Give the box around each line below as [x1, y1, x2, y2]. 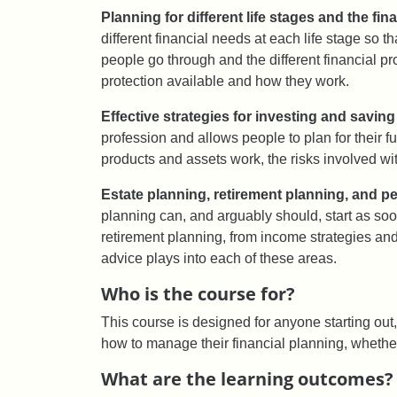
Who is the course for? [101, 281, 300, 306]
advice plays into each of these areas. [101, 250, 337, 266]
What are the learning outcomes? [101, 366, 393, 391]
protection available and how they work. [101, 73, 349, 89]
